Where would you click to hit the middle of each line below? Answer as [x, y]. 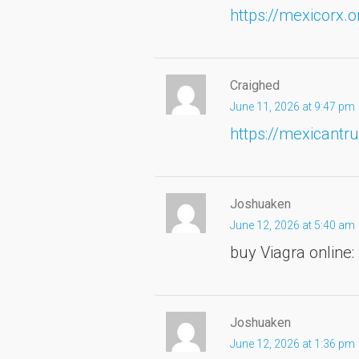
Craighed [255, 85]
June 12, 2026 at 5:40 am [292, 225]
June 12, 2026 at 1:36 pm [292, 343]
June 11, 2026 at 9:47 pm [292, 106]
